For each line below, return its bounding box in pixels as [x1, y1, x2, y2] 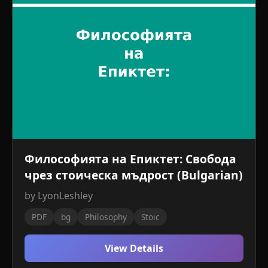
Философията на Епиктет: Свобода [25, 151, 236, 167]
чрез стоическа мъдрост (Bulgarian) [25, 167, 243, 183]
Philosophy [85, 211, 127, 223]
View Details [105, 242, 163, 255]
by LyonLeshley [25, 189, 93, 202]
